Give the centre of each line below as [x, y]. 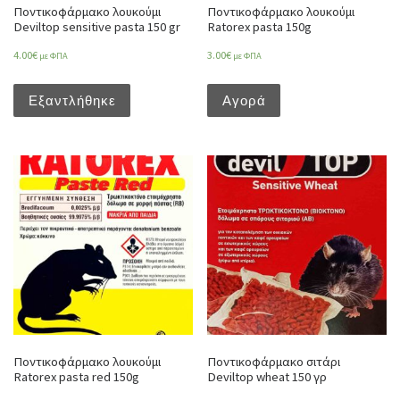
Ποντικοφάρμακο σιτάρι [274, 361]
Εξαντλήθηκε [72, 100]
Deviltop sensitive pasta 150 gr [97, 26]
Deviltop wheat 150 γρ [267, 376]
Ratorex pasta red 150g [76, 376]
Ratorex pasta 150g [260, 26]
